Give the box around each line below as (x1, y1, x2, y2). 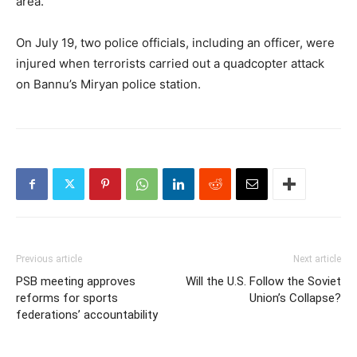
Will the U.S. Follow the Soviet (186, 274, 341, 288)
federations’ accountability (16, 308, 158, 322)
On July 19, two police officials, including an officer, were (16, 35, 335, 50)
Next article (293, 253, 341, 265)
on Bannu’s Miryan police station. (16, 76, 201, 92)
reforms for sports (16, 291, 118, 305)
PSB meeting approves (16, 274, 135, 288)
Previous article (16, 253, 82, 265)
